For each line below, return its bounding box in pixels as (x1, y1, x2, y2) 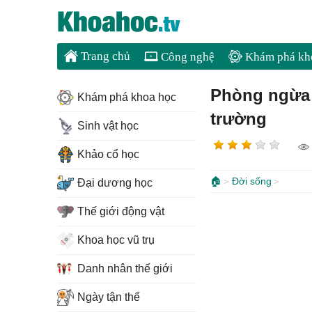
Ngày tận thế (77, 291, 140, 303)
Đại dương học (77, 177, 153, 189)
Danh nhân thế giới (77, 263, 173, 274)
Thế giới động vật (77, 205, 164, 217)
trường (210, 109, 267, 128)
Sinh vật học (77, 120, 139, 132)
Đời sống (232, 175, 272, 187)
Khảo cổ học (77, 148, 139, 160)
